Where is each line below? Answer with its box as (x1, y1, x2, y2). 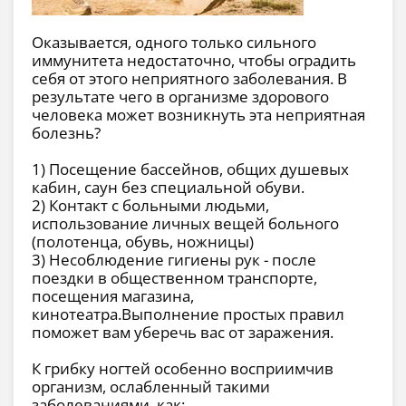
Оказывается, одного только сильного (32, 32, 316, 53)
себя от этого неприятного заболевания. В (32, 68, 347, 90)
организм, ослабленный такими (32, 376, 270, 398)
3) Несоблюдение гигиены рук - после (32, 249, 316, 271)
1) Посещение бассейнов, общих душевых (32, 159, 349, 180)
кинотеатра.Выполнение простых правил (32, 304, 344, 325)
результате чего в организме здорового (32, 86, 329, 108)
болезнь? (32, 122, 101, 144)
